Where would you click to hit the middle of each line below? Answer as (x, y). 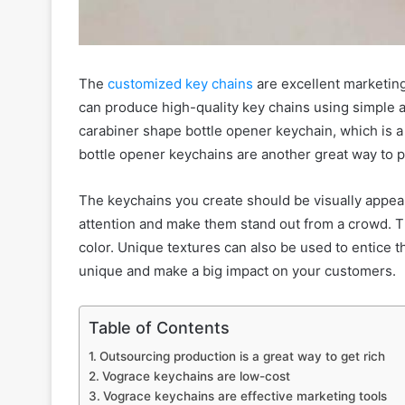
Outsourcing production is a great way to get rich (242, 357)
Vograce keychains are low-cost (196, 377)
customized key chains (180, 84)
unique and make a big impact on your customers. (237, 271)
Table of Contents (159, 328)
